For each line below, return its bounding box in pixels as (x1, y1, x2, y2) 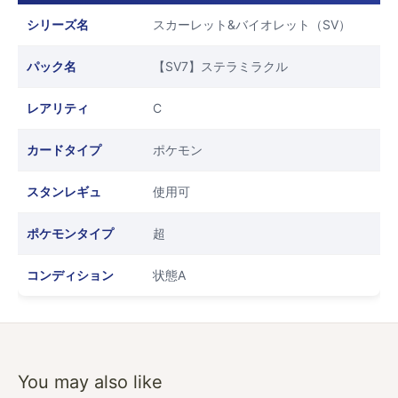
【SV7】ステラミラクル (153, 59, 288, 75)
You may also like (18, 371, 163, 394)
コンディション (27, 267, 114, 283)
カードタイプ (27, 142, 101, 158)
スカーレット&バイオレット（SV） (153, 17, 351, 33)
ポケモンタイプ (27, 226, 114, 242)
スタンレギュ (27, 184, 101, 200)
